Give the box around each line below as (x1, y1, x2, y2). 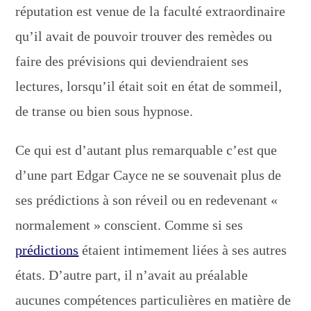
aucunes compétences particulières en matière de (15, 292, 292, 308)
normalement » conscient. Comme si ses (15, 217, 244, 233)
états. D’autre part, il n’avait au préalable (15, 267, 249, 283)
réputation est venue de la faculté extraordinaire (15, 3, 286, 19)
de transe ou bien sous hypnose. (15, 103, 194, 119)
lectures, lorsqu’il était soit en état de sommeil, (15, 78, 283, 94)
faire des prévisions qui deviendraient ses (15, 53, 249, 69)
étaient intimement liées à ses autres (78, 242, 287, 258)
